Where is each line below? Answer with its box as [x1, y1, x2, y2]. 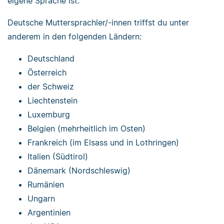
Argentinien [27, 207, 70, 218]
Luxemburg [27, 109, 70, 120]
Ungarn [27, 193, 55, 204]
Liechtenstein [27, 95, 77, 106]
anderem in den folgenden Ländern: [7, 31, 141, 42]
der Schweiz [27, 81, 74, 92]
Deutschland [27, 53, 74, 64]
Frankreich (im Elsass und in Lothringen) [27, 137, 179, 148]
